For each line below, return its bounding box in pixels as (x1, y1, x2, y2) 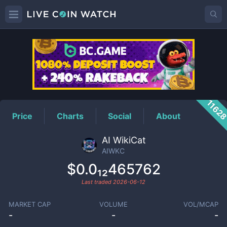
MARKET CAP (8, 200, 51, 208)
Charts (57, 110, 84, 121)
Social (108, 110, 132, 121)
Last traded (82, 178, 113, 185)
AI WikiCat (101, 135, 146, 145)
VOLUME (99, 200, 128, 208)
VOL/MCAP (183, 200, 219, 208)
